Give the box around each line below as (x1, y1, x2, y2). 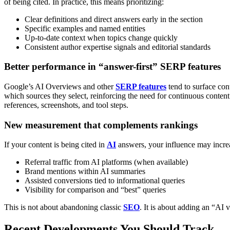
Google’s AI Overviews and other (4, 82, 116, 91)
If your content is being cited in (4, 140, 107, 149)
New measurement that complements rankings (4, 119, 198, 130)
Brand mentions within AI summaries (25, 167, 145, 176)
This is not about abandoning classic (4, 203, 123, 212)
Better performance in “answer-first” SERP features (4, 61, 221, 72)
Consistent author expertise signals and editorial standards (25, 42, 210, 51)
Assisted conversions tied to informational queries (25, 176, 185, 185)
